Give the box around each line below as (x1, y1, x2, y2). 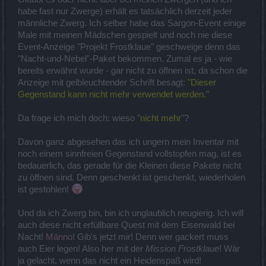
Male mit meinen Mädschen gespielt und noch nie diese (18, 30, 232, 40)
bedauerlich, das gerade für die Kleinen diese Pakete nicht (18, 160, 241, 170)
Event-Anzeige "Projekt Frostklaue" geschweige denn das (18, 42, 240, 52)
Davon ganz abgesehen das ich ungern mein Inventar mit (18, 137, 239, 147)
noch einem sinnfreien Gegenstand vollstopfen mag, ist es (18, 148, 242, 159)
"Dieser (188, 77, 216, 87)
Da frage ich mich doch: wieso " (18, 113, 140, 123)
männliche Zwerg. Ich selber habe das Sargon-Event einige (18, 18, 246, 28)
